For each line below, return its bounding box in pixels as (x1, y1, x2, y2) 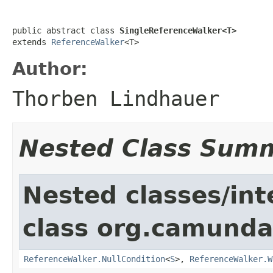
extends (12, 37, 51, 47)
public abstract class (12, 25, 119, 35)
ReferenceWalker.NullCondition (24, 253, 165, 264)
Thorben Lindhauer (12, 86, 219, 111)
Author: (12, 58, 88, 79)
